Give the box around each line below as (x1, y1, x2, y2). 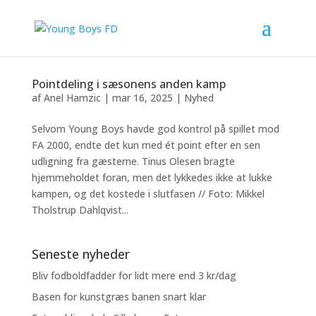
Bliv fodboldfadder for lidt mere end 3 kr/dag (31, 269, 236, 282)
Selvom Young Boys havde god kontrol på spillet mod (31, 122, 279, 135)
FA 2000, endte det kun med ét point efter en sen (31, 138, 260, 152)
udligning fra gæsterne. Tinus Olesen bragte (31, 154, 235, 168)
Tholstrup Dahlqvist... (31, 203, 128, 217)
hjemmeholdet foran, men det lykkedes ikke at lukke (31, 171, 272, 184)
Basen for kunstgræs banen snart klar (31, 290, 206, 303)
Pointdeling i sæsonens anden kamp (31, 76, 226, 92)
